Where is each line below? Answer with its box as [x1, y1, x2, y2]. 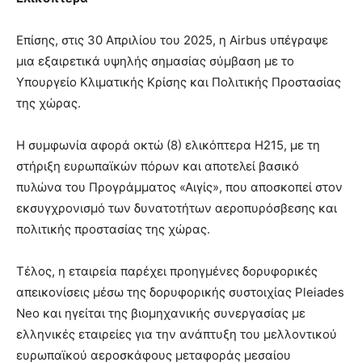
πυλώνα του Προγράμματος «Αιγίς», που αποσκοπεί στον [16, 179, 343, 195]
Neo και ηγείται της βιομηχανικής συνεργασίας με [16, 305, 305, 321]
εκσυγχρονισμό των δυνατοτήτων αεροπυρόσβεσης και [16, 200, 337, 216]
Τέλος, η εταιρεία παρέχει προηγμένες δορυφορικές [16, 263, 318, 279]
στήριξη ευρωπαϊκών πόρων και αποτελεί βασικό [16, 158, 299, 174]
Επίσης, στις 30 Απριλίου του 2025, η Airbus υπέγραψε [16, 32, 328, 48]
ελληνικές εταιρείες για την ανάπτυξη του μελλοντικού [16, 326, 337, 342]
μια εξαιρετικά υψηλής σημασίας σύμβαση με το [16, 53, 294, 69]
